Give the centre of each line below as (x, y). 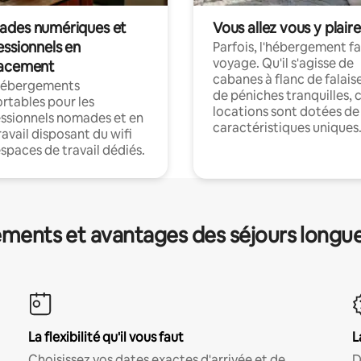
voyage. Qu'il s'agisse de (283, 63)
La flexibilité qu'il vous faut (106, 337)
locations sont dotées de (286, 111)
